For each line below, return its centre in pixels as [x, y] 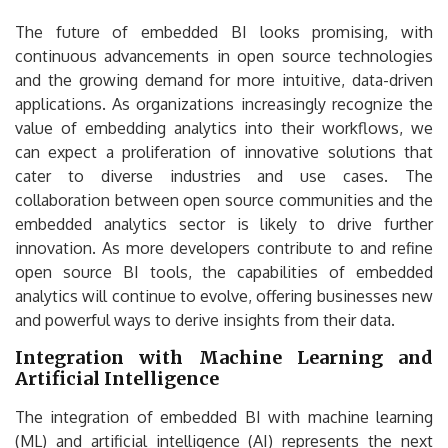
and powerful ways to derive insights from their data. [205, 319]
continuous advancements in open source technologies [224, 55]
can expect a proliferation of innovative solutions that [224, 151]
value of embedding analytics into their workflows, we [224, 127]
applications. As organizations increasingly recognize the [224, 103]
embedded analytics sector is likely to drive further [224, 223]
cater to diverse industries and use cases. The [224, 175]
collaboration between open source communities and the [224, 199]
